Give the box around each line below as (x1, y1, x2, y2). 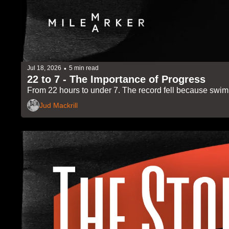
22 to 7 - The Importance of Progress (27, 73, 205, 85)
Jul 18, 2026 (27, 64, 61, 72)
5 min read (69, 64, 99, 72)
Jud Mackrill (39, 101, 78, 110)
